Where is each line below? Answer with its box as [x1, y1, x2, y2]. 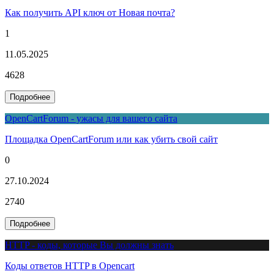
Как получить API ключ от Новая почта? [5, 7, 175, 18]
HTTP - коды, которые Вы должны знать [5, 239, 174, 250]
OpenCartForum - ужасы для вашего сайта [5, 113, 177, 124]
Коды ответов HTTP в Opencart [5, 260, 135, 271]
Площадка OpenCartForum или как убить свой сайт [5, 133, 218, 144]
